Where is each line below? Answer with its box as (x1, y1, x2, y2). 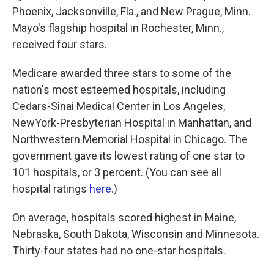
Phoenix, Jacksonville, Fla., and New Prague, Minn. (12, 5, 251, 18)
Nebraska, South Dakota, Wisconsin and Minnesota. (12, 228, 259, 240)
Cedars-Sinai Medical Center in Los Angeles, (12, 100, 225, 113)
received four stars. (12, 38, 107, 51)
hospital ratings (12, 182, 89, 195)
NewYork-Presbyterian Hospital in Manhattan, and (12, 116, 251, 129)
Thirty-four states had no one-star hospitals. (12, 244, 226, 257)
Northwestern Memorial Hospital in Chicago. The (12, 133, 248, 146)
